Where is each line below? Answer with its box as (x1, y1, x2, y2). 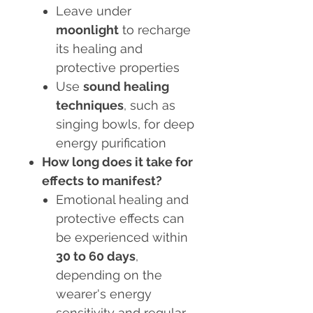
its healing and (56, 41, 143, 57)
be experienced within (56, 230, 188, 245)
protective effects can (56, 211, 184, 226)
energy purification (56, 136, 166, 151)
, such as (124, 98, 175, 113)
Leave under (56, 3, 131, 19)
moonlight (56, 22, 119, 38)
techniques (56, 98, 124, 113)
